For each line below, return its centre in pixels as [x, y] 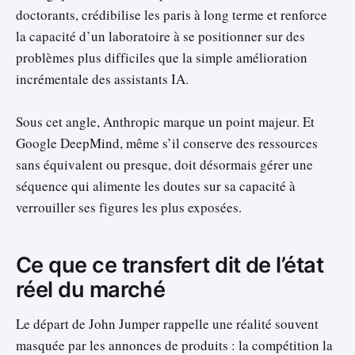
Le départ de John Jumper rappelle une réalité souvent [167, 323]
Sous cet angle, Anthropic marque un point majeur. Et [165, 122]
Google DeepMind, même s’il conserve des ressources [167, 143]
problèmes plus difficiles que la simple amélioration [162, 58]
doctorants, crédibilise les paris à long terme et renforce [172, 15]
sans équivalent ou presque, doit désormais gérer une [164, 165]
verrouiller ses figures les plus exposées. [129, 208]
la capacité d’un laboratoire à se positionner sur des [160, 36]
